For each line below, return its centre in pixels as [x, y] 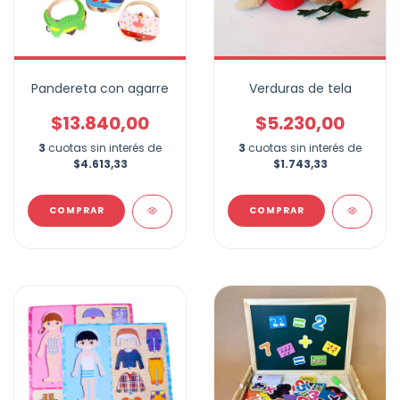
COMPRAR [276, 210]
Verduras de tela [300, 88]
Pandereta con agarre [100, 88]
